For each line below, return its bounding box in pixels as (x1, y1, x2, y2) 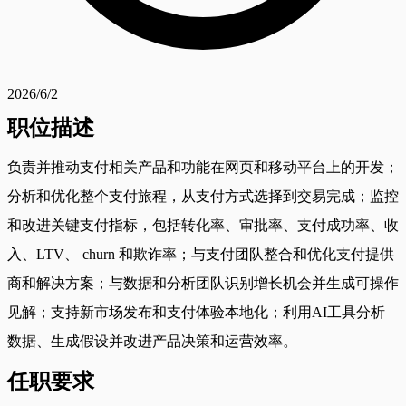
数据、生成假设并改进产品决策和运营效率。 (7, 333, 297, 349)
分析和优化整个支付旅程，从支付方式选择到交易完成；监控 (7, 188, 399, 204)
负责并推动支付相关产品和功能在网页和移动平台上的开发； (7, 159, 399, 175)
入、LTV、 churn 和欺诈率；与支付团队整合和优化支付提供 (7, 246, 394, 262)
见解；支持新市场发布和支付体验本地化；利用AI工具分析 (7, 304, 385, 320)
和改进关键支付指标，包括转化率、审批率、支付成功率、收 (7, 217, 399, 233)
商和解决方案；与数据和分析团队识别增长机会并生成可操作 (7, 275, 399, 291)
